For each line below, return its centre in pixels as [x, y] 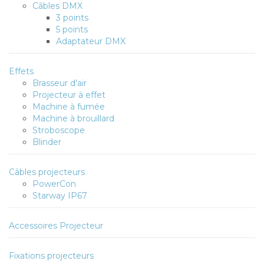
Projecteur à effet [69, 95]
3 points [72, 18]
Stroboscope [59, 130]
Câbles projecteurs [47, 172]
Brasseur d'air [60, 83]
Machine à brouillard [73, 118]
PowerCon [54, 184]
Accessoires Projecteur [56, 226]
